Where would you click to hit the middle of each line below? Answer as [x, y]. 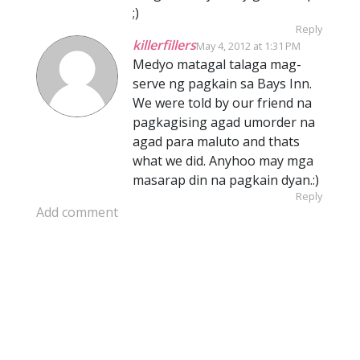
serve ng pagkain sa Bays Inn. [222, 83]
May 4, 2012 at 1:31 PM [248, 45]
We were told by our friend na [222, 102]
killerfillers [164, 45]
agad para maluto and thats [216, 141]
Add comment [77, 212]
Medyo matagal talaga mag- [217, 64]
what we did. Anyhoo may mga [223, 160]
